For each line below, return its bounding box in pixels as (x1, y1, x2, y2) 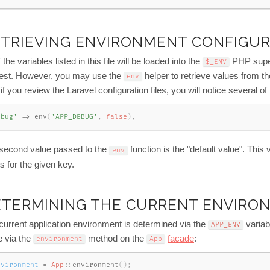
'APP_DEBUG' (51, 113, 98, 121)
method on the (86, 233, 146, 243)
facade (168, 233, 194, 243)
